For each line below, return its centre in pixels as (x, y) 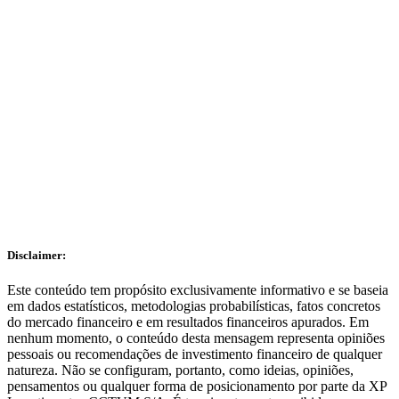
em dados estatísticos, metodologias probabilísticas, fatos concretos (194, 306)
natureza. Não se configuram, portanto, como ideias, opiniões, (180, 370)
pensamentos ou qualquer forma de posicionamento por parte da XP (197, 386)
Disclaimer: (37, 255)
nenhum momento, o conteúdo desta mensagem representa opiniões (196, 338)
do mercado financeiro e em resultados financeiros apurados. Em (188, 322)
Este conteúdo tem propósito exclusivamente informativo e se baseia (198, 290)
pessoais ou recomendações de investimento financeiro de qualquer (195, 354)
